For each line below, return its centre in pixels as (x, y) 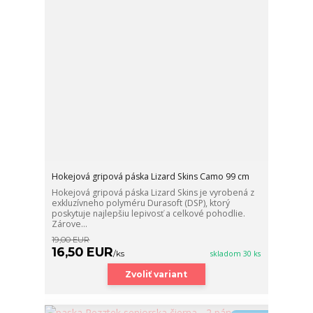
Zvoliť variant (156, 274)
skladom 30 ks (236, 253)
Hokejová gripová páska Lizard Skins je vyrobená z (153, 192)
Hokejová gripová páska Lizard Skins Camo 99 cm (151, 176)
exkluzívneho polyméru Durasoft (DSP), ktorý (141, 203)
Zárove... (70, 224)
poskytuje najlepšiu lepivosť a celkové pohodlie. (150, 213)
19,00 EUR (71, 239)
